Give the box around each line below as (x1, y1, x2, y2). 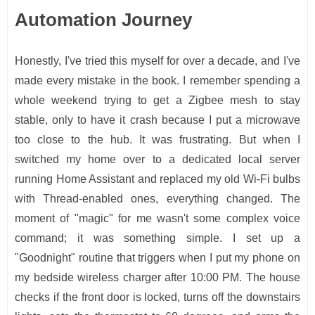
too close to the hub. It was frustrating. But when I (15, 134, 300, 146)
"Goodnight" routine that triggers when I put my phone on (15, 252, 300, 264)
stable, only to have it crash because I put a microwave (15, 114, 300, 127)
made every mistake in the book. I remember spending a (15, 75, 300, 87)
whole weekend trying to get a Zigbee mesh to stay (15, 94, 300, 107)
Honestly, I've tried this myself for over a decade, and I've (15, 55, 300, 67)
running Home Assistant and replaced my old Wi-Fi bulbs (15, 173, 300, 186)
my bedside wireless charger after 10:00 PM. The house (15, 271, 300, 284)
